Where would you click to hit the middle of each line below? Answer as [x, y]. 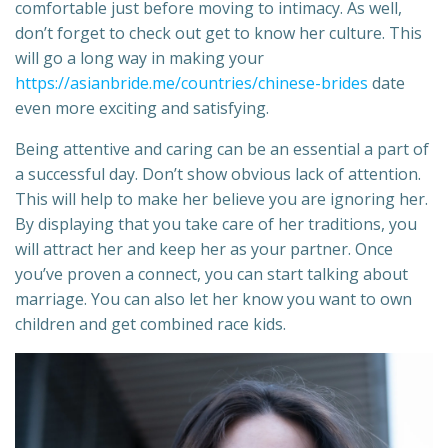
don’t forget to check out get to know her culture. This [218, 33]
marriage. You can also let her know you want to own [213, 299]
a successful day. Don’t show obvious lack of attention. [218, 174]
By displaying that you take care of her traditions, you [216, 224]
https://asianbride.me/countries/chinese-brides [191, 83]
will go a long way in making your [139, 58]
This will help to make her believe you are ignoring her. [221, 199]
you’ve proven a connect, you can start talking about [211, 274]
